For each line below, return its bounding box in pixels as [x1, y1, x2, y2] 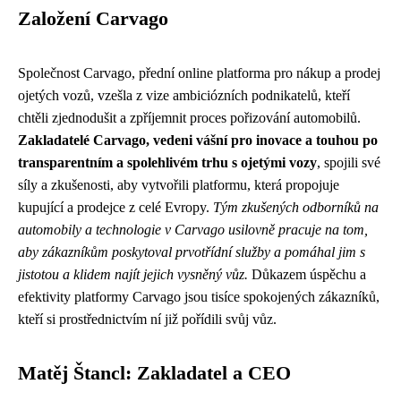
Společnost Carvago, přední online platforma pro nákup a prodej [18, 64, 380, 81]
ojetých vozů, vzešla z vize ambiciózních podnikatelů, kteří [18, 87, 350, 103]
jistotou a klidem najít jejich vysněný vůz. [18, 266, 248, 282]
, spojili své [317, 154, 380, 170]
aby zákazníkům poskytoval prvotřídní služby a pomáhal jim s [18, 243, 365, 260]
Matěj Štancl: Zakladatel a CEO [18, 362, 291, 384]
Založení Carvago [18, 7, 168, 30]
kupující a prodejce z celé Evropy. [18, 199, 213, 215]
